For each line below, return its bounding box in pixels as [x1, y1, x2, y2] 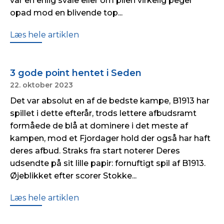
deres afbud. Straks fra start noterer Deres [10, 146, 180, 155]
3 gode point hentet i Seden [10, 67, 141, 78]
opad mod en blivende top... [10, 8, 122, 17]
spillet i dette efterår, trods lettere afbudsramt [10, 108, 196, 118]
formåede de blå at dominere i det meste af [10, 121, 188, 130]
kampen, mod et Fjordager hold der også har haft [10, 133, 210, 143]
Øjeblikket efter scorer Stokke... [10, 171, 136, 180]
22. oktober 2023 [10, 80, 73, 89]
